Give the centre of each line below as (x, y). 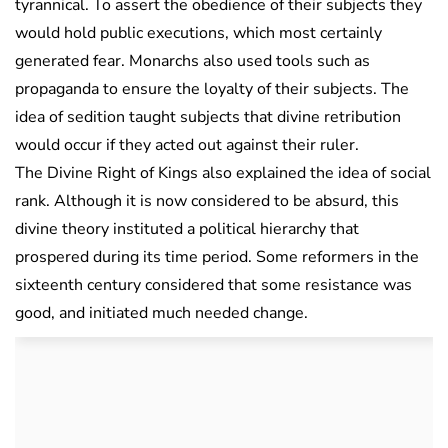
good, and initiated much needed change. (161, 312)
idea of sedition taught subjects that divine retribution (208, 116)
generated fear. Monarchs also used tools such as (192, 60)
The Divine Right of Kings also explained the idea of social (223, 172)
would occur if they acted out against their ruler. (187, 144)
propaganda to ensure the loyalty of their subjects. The (212, 88)
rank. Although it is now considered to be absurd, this (207, 200)
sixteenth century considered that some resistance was (213, 284)
